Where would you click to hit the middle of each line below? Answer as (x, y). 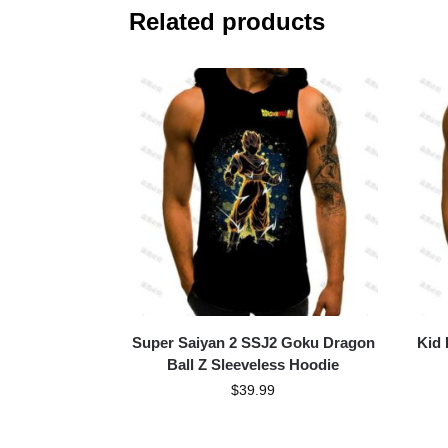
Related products (226, 21)
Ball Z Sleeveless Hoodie (253, 365)
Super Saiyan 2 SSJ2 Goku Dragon (253, 343)
